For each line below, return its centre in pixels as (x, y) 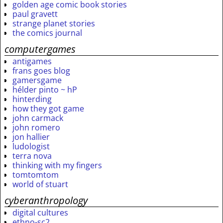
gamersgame (37, 80)
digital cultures (40, 213)
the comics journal (47, 33)
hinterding (32, 99)
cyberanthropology (46, 201)
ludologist (31, 147)
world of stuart (40, 184)
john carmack (38, 118)
